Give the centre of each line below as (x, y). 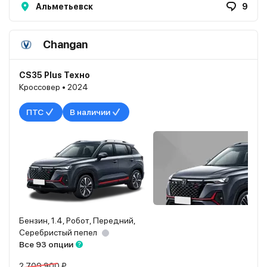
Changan (65, 44)
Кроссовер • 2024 (54, 87)
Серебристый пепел (58, 232)
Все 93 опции (46, 244)
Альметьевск (64, 7)
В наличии (90, 112)
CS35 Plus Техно (55, 75)
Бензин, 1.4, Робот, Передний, (77, 221)
